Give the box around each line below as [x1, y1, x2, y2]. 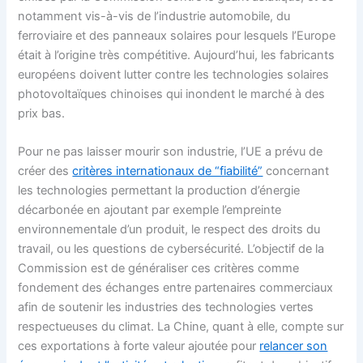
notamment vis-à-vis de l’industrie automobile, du [18, 8, 291, 23]
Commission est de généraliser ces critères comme [18, 261, 300, 275]
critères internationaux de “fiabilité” [72, 164, 263, 178]
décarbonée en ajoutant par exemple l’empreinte [18, 203, 282, 217]
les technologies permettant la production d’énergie [18, 183, 301, 198]
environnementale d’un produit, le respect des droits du [18, 222, 321, 237]
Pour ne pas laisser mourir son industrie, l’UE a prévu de [18, 144, 323, 159]
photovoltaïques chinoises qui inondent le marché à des [18, 86, 326, 101]
